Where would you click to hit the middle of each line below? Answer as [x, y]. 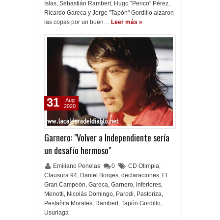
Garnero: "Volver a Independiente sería [107, 137]
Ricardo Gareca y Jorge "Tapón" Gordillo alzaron [109, 13]
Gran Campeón [65, 185]
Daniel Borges [99, 175]
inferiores [149, 185]
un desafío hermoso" [78, 150]
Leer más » [127, 22]
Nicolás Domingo [90, 194]
